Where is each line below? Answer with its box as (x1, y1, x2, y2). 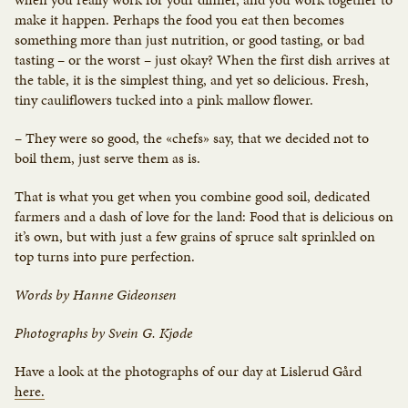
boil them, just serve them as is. (15, 148, 200, 169)
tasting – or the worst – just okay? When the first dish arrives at (15, 49, 390, 71)
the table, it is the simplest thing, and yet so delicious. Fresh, (15, 69, 369, 91)
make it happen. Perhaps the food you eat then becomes (15, 9, 344, 31)
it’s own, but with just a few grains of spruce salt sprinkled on (15, 226, 375, 248)
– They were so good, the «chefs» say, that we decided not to (15, 127, 369, 149)
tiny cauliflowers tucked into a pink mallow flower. (15, 89, 313, 111)
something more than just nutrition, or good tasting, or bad (15, 29, 364, 51)
